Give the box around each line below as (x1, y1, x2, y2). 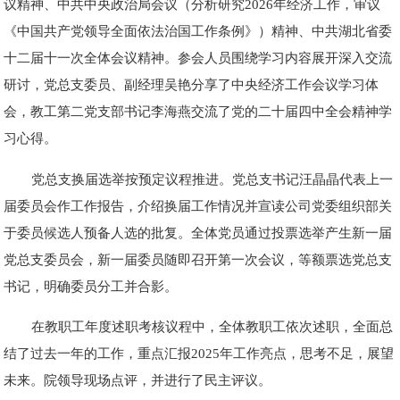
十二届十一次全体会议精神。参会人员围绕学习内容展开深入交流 (4, 50, 393, 66)
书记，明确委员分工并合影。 (4, 278, 179, 294)
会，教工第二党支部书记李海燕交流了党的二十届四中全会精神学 (4, 104, 393, 120)
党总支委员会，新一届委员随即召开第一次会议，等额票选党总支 (4, 251, 393, 267)
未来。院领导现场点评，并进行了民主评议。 (4, 371, 272, 387)
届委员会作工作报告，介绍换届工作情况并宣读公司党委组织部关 (4, 197, 393, 213)
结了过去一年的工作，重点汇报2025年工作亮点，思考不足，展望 (4, 345, 395, 361)
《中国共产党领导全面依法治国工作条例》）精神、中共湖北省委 (4, 23, 393, 39)
